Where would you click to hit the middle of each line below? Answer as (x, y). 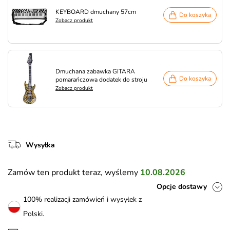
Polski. (34, 214)
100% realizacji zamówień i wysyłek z (82, 199)
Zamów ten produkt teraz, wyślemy (74, 172)
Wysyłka (40, 145)
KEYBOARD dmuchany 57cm (96, 12)
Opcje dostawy (182, 187)
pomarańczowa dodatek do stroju (101, 80)
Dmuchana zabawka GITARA (95, 71)
